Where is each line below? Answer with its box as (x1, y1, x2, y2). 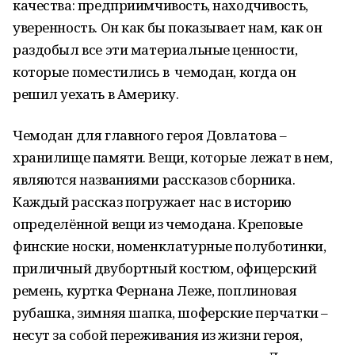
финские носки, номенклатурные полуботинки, (13, 237, 326, 255)
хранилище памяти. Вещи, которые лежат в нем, (13, 148, 333, 166)
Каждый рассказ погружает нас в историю (13, 193, 292, 211)
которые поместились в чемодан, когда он (13, 63, 296, 81)
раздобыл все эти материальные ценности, (13, 40, 298, 59)
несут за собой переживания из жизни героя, (13, 326, 303, 344)
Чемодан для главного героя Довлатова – (13, 126, 288, 144)
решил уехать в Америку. (13, 85, 179, 103)
